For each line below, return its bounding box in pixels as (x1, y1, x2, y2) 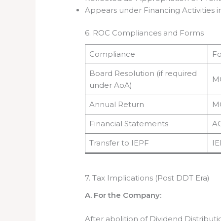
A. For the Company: (85, 190, 162, 200)
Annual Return (89, 99, 144, 109)
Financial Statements (89, 118, 168, 128)
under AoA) (89, 80, 132, 90)
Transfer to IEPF (89, 138, 149, 147)
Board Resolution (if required (89, 68, 197, 78)
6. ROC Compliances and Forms (85, 28, 204, 38)
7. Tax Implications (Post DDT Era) (85, 173, 210, 183)
